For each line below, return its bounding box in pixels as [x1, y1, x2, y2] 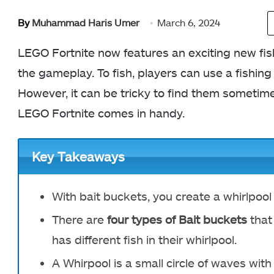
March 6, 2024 [157, 17, 220, 28]
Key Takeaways [31, 149, 125, 165]
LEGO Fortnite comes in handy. [18, 106, 185, 120]
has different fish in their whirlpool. [52, 232, 237, 246]
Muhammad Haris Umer [32, 17, 139, 28]
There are [52, 212, 107, 226]
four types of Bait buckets [107, 212, 247, 226]
